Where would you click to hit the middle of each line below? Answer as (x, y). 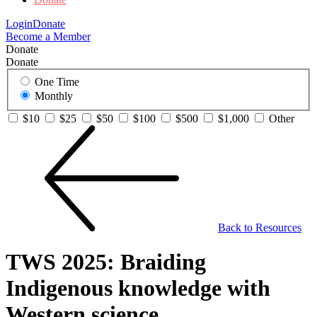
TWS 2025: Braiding (106, 262)
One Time (57, 82)
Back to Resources (260, 227)
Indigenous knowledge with (138, 288)
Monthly (54, 96)
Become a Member (48, 37)
